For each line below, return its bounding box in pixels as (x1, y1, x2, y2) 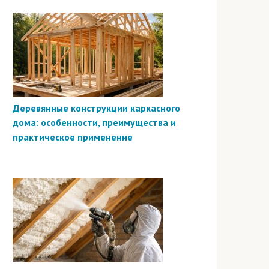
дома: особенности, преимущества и (13, 116, 176, 128)
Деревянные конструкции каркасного (13, 101, 180, 114)
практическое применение (13, 130, 133, 143)
